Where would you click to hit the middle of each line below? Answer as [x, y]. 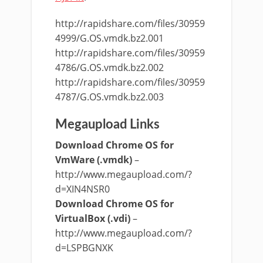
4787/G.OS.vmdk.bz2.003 [109, 97]
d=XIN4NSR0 [82, 189]
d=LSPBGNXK [84, 248]
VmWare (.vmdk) [94, 160]
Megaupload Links [107, 124]
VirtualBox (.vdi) [93, 218]
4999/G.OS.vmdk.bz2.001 [109, 38]
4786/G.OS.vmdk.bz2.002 [109, 68]
